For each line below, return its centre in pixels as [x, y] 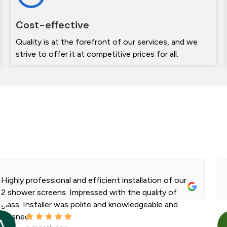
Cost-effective [52, 25]
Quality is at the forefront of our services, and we [106, 42]
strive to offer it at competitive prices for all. [97, 54]
